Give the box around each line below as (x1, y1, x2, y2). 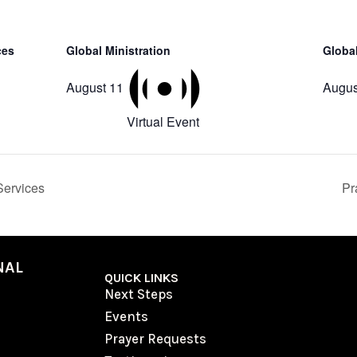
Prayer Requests (104, 330, 207, 347)
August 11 (65, 77, 124, 96)
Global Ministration (65, 42, 171, 59)
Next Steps (104, 285, 174, 302)
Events (104, 308, 149, 324)
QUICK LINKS (104, 269, 179, 285)
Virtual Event (126, 112, 199, 131)
